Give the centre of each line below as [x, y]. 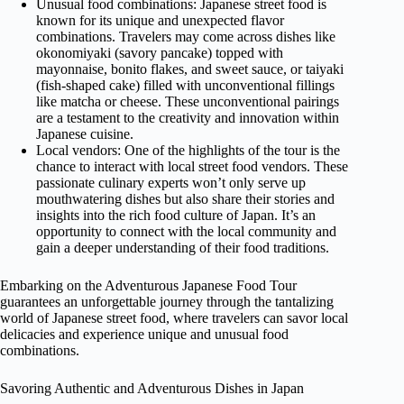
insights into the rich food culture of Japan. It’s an [176, 216]
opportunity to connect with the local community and [186, 232]
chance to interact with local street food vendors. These [192, 167]
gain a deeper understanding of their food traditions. [183, 248]
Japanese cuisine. [85, 134]
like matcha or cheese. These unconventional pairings [188, 102]
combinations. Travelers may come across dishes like [186, 37]
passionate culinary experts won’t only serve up [171, 183]
